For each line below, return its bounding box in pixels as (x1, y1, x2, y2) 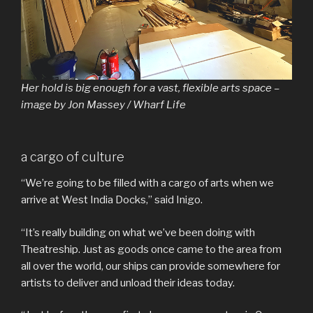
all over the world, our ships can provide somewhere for (21, 259, 280, 272)
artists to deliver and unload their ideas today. (21, 276, 237, 289)
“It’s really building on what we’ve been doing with (21, 226, 255, 239)
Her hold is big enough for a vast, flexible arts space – (21, 82, 279, 95)
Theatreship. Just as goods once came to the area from (21, 242, 282, 256)
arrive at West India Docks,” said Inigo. (21, 194, 205, 207)
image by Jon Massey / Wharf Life (21, 99, 186, 112)
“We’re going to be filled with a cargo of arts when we (21, 177, 274, 190)
